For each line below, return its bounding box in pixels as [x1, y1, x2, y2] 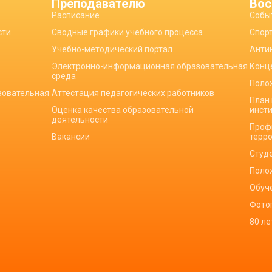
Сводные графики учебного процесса [51, 27, 203, 37]
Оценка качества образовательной [51, 105, 194, 115]
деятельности [51, 115, 108, 124]
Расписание [51, 10, 100, 20]
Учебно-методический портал [51, 44, 172, 54]
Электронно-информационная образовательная [51, 61, 248, 71]
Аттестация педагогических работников [51, 88, 214, 98]
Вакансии [51, 132, 90, 141]
